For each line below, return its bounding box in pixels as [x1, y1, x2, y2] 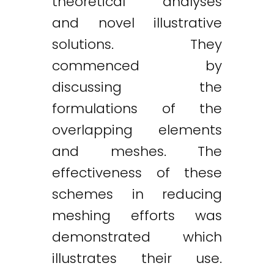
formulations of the [52, 99, 222, 119]
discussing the [52, 78, 222, 97]
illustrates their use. [52, 249, 222, 268]
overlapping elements [52, 120, 222, 140]
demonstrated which [52, 228, 222, 247]
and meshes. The [52, 142, 222, 161]
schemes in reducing [52, 185, 222, 204]
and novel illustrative [52, 13, 222, 33]
